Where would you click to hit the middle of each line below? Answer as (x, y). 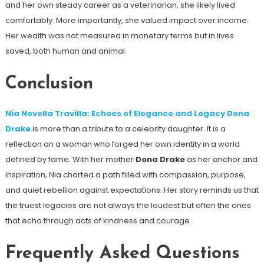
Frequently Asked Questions (122, 253)
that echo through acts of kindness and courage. (98, 220)
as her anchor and (221, 159)
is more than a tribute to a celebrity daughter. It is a (128, 128)
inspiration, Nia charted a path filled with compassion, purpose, (125, 174)
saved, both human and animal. (66, 51)
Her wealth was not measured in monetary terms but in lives (119, 35)
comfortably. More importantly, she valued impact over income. (127, 20)
